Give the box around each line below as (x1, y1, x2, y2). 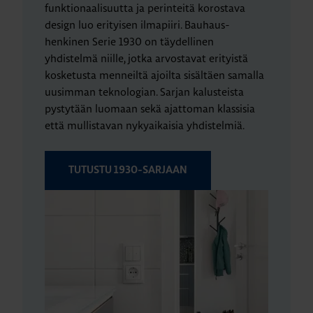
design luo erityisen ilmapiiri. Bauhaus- (45, 17, 230, 31)
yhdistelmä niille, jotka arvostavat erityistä (45, 51, 248, 65)
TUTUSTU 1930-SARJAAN (68, 164, 187, 175)
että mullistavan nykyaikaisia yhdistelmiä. (45, 118, 245, 132)
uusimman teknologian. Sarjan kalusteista (45, 85, 244, 99)
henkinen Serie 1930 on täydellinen (45, 34, 214, 48)
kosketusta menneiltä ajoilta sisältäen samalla (45, 68, 264, 82)
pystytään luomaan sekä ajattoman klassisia (45, 101, 255, 115)
